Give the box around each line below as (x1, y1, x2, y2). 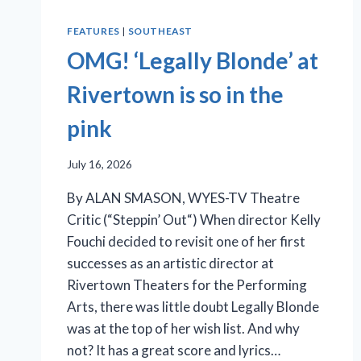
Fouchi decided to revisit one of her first (67, 232, 305, 250)
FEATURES (67, 25, 120, 38)
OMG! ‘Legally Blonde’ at (67, 47, 318, 75)
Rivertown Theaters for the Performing (67, 276, 307, 293)
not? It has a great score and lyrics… (67, 341, 280, 359)
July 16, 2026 (67, 157, 132, 171)
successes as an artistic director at (67, 254, 274, 272)
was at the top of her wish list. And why (67, 319, 300, 337)
